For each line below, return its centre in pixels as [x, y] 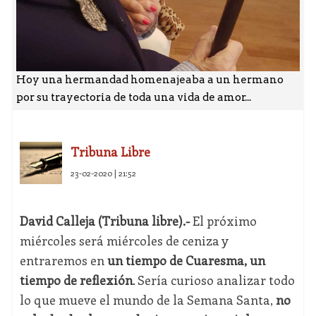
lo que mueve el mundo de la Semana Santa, [147, 300]
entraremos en [63, 261]
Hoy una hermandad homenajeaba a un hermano [150, 80]
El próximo [223, 221]
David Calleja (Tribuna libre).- [104, 221]
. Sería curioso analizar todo [213, 280]
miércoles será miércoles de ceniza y [124, 241]
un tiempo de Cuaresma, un [186, 261]
